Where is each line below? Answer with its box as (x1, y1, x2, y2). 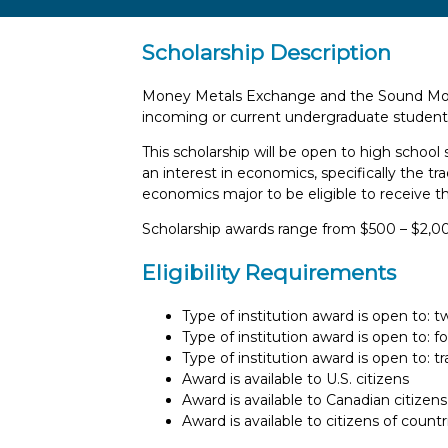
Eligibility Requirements (142, 260, 396, 286)
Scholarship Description (142, 40, 391, 66)
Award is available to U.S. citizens (182, 369, 409, 388)
